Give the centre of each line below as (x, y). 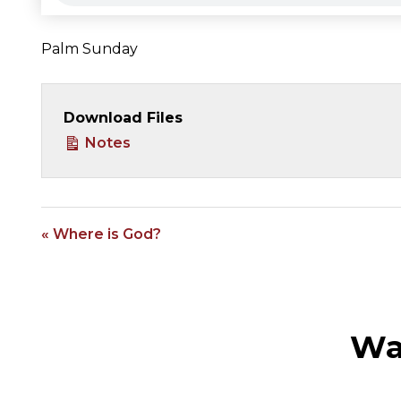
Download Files (123, 117)
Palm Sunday (89, 48)
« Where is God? (101, 234)
